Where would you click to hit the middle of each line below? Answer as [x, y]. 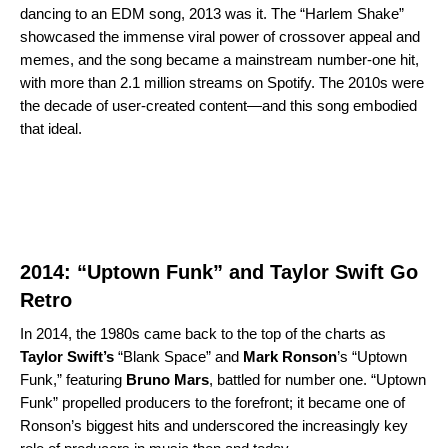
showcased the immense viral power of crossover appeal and [220, 36]
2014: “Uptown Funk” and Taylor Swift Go [219, 271]
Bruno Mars [167, 379]
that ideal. [51, 128]
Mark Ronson [290, 356]
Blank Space [164, 356]
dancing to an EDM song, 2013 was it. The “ [162, 13]
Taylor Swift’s [67, 356]
